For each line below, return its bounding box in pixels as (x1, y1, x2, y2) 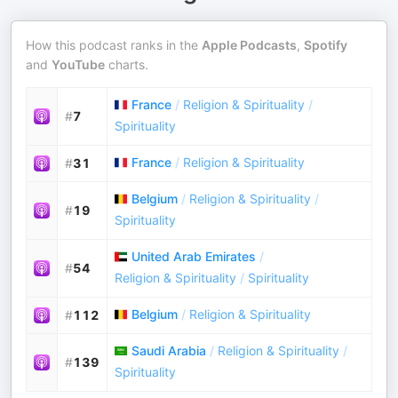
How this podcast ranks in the (26, 37, 202, 52)
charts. (105, 57, 148, 72)
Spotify (304, 37, 347, 52)
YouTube (52, 57, 105, 72)
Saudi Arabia (131, 343, 206, 358)
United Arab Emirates (131, 249, 256, 264)
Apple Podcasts (202, 37, 297, 52)
